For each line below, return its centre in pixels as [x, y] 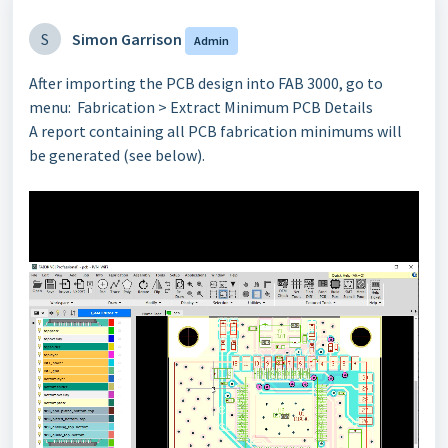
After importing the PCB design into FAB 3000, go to [206, 83]
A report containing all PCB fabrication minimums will [215, 131]
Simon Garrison [127, 39]
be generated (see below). [117, 155]
